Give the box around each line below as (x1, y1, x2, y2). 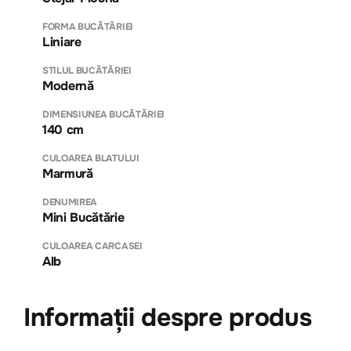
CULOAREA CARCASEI (42, 239, 143, 252)
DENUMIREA (42, 195, 98, 208)
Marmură (42, 165, 93, 182)
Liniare (42, 33, 81, 50)
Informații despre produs (24, 301, 312, 334)
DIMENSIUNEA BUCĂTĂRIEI (42, 107, 165, 121)
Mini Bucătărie (42, 208, 125, 226)
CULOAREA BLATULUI (42, 151, 139, 165)
